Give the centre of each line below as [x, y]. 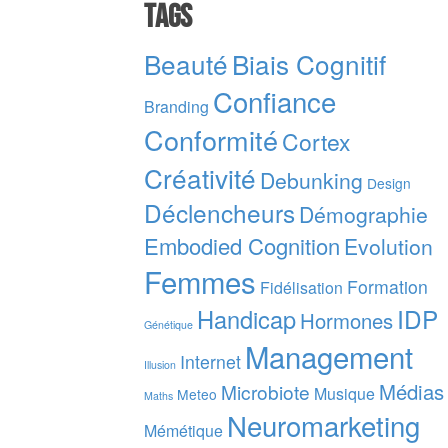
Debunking [311, 179]
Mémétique [183, 430]
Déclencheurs [219, 212]
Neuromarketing [323, 424]
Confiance [274, 100]
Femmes [199, 280]
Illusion [159, 364]
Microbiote [265, 391]
